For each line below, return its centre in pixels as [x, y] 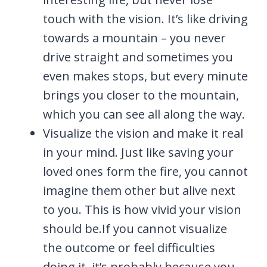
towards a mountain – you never [134, 38]
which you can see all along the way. [144, 114]
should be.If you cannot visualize [135, 228]
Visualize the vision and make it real [143, 133]
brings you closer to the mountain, [141, 95]
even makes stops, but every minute [145, 76]
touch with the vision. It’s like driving [145, 18]
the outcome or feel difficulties [129, 247]
